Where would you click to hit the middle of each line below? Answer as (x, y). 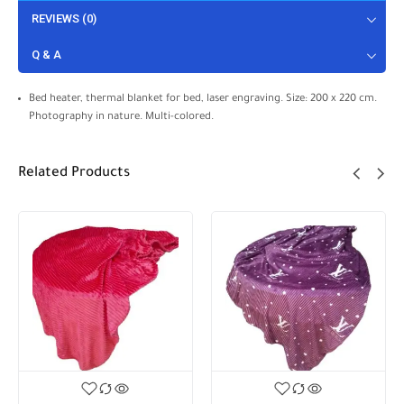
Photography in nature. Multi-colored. (121, 118)
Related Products (74, 174)
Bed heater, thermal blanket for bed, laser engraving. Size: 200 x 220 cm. (203, 100)
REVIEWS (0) (64, 19)
